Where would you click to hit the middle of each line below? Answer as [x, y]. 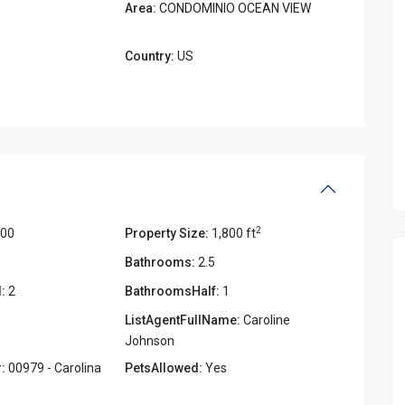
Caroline [266, 320]
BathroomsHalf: [173, 291]
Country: [150, 56]
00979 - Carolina [53, 367]
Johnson [150, 340]
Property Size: [167, 233]
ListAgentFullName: [183, 320]
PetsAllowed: [164, 367]
